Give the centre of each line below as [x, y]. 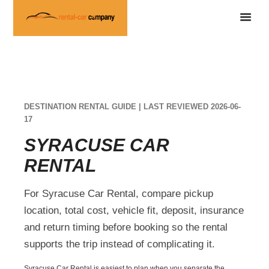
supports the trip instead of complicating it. [120, 244]
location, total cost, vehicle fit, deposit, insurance [134, 210]
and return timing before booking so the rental [126, 227]
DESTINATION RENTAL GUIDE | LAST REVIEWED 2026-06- [133, 106]
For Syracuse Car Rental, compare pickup [119, 193]
